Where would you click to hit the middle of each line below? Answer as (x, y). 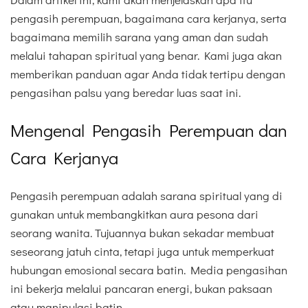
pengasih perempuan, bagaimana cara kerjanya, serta (148, 19)
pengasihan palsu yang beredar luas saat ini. (125, 93)
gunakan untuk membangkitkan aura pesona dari (134, 214)
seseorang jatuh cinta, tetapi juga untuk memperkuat (142, 251)
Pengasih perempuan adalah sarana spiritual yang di (146, 195)
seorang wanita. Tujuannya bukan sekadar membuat (142, 232)
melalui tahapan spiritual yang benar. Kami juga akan (146, 56)
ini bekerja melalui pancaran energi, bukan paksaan (141, 288)
